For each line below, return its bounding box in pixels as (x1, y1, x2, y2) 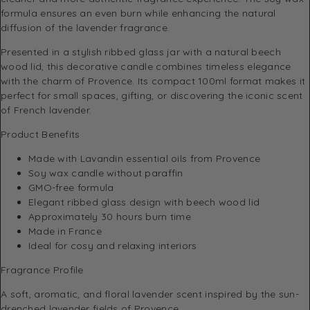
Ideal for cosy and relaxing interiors (28, 239, 197, 252)
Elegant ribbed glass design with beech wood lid (28, 195, 260, 208)
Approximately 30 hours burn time (28, 210, 191, 223)
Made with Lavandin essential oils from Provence (28, 152, 261, 165)
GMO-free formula (28, 181, 114, 194)
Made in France (28, 224, 102, 237)
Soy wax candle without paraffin (28, 166, 183, 179)
